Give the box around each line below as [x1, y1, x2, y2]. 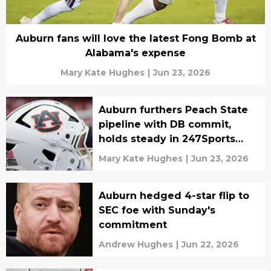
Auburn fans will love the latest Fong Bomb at [15, 33, 256, 45]
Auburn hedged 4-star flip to [98, 190, 249, 202]
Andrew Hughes [98, 239, 173, 250]
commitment [98, 219, 167, 231]
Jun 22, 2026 [181, 239, 239, 250]
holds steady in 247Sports [98, 133, 235, 145]
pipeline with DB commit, [98, 119, 231, 131]
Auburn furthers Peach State [98, 104, 248, 116]
